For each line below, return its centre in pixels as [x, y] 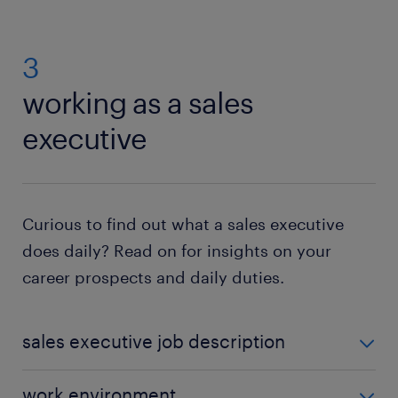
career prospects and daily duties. [153, 278]
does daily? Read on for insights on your [177, 251]
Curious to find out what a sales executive [183, 224]
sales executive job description [154, 342]
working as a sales [138, 103]
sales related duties [154, 381]
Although [56, 381]
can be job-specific [284, 381]
